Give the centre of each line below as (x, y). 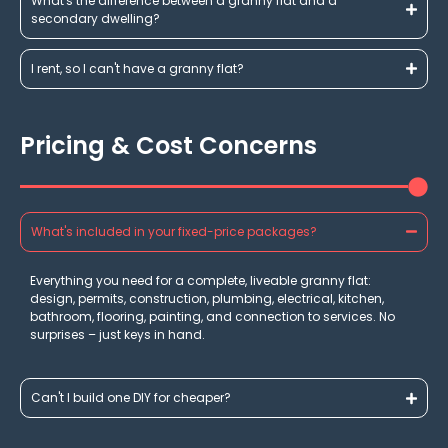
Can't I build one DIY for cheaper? (131, 398)
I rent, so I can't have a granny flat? (137, 68)
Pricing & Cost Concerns (168, 145)
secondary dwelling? (95, 18)
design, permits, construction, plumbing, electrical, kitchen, (207, 298)
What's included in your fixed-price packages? (174, 231)
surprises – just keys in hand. (117, 334)
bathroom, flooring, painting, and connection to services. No (212, 316)
